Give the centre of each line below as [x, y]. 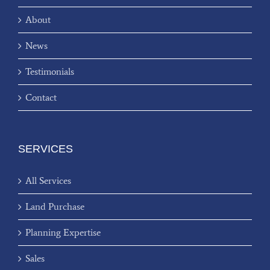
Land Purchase [55, 207]
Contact [41, 98]
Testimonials [50, 72]
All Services [48, 181]
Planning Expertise [63, 233]
